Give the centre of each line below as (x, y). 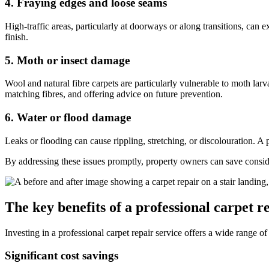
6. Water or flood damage (68, 118)
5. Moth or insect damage (67, 60)
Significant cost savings (62, 256)
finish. (17, 37)
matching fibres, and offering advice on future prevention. (114, 94)
